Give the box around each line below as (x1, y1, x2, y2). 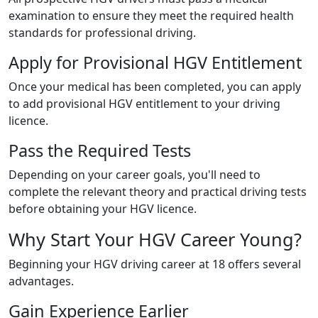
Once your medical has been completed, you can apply (9, 79, 301, 94)
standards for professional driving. (9, 25, 196, 40)
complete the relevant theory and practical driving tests (9, 184, 307, 199)
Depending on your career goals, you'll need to (9, 167, 261, 182)
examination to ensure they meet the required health (9, 8, 294, 23)
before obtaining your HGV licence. (9, 201, 197, 216)
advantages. (9, 273, 74, 289)
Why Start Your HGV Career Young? (9, 227, 302, 251)
